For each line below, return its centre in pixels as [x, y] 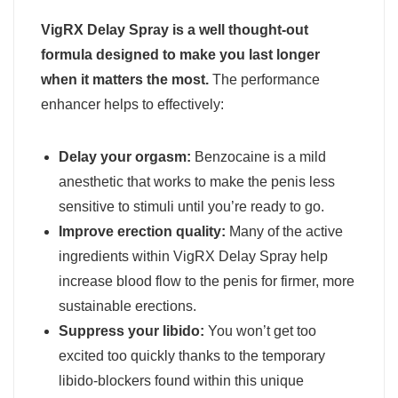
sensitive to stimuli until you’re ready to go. [191, 206]
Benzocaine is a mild [259, 156]
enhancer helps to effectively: [132, 104]
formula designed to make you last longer [180, 54]
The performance [264, 79]
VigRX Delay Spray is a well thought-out [175, 29]
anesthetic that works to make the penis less [197, 181]
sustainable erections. [127, 306]
